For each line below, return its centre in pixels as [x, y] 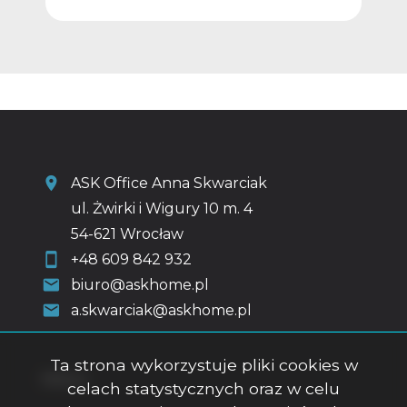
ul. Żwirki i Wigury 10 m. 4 [162, 209]
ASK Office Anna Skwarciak [169, 184]
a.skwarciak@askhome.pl [161, 311]
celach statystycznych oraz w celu [203, 388]
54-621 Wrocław [127, 234]
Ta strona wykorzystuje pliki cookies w [203, 364]
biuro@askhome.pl [140, 285]
